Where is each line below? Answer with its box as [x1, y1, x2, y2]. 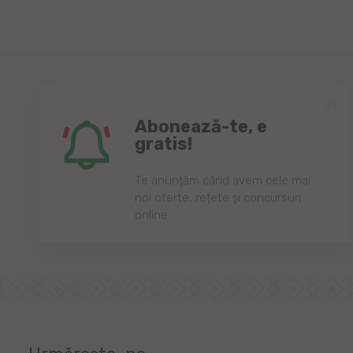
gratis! [135, 132, 192, 154]
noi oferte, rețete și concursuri [135, 190, 301, 205]
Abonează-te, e [135, 115, 267, 137]
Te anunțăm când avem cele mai [135, 173, 310, 188]
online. [135, 207, 170, 222]
